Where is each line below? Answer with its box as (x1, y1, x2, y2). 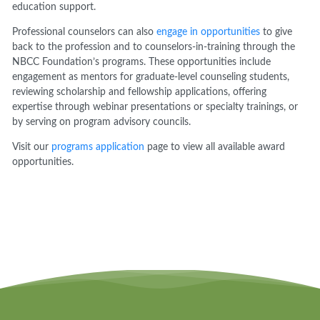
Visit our (12, 142, 52, 153)
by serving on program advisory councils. (12, 117, 191, 128)
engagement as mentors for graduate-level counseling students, (12, 72, 290, 83)
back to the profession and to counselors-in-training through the (12, 42, 296, 53)
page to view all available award (144, 142, 286, 153)
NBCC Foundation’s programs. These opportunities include (12, 57, 271, 68)
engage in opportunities (156, 27, 261, 38)
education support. (12, 2, 96, 13)
